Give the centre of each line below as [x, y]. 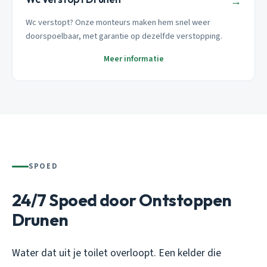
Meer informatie [133, 59]
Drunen [40, 220]
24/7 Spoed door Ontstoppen [122, 200]
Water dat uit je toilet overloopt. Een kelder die [117, 253]
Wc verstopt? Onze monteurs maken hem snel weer [118, 23]
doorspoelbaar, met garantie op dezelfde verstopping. [124, 36]
